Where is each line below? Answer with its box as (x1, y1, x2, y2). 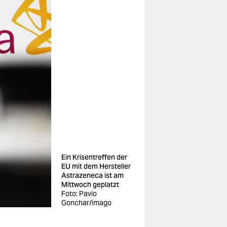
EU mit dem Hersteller (61, 162, 131, 171)
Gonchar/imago (61, 198, 111, 207)
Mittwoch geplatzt (61, 180, 119, 189)
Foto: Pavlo (61, 189, 97, 198)
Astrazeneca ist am (61, 171, 124, 180)
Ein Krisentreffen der (61, 153, 127, 162)
